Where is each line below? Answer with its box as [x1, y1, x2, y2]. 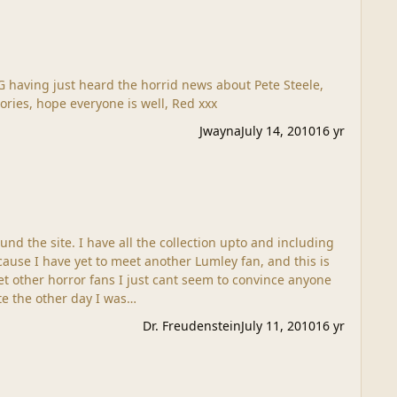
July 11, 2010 [240, 317, 315, 335]
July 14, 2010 [240, 122, 315, 140]
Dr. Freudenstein [142, 317, 241, 335]
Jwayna [198, 122, 241, 140]
